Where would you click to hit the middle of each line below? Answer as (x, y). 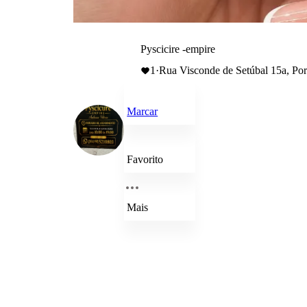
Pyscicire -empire (178, 49)
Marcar (143, 111)
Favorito (145, 159)
